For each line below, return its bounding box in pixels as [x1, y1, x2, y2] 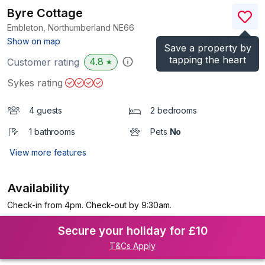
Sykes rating [7, 77, 63, 89]
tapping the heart [169, 54, 246, 66]
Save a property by [164, 42, 251, 54]
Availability [8, 181, 70, 195]
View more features [9, 147, 86, 157]
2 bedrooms [150, 105, 197, 115]
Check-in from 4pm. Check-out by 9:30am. [7, 200, 172, 210]
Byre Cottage [7, 6, 83, 20]
